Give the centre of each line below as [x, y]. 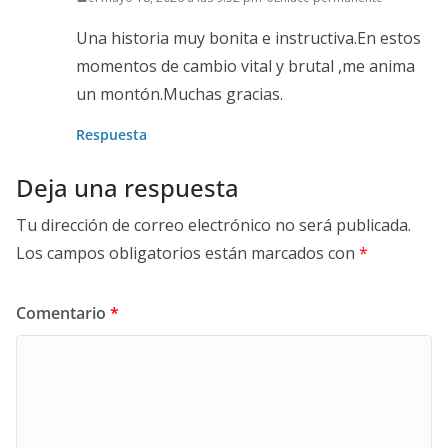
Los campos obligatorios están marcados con [187, 252]
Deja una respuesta [127, 187]
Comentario [63, 312]
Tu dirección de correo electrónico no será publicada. [213, 224]
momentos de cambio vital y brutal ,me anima [245, 65]
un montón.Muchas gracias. [179, 93]
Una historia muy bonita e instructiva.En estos [248, 37]
